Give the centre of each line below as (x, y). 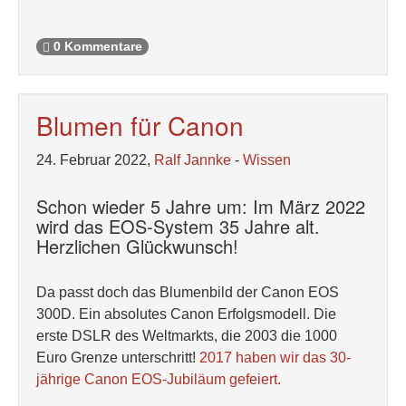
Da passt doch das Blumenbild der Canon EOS (188, 292)
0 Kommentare (96, 47)
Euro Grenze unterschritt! (118, 358)
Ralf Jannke (193, 160)
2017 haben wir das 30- (275, 358)
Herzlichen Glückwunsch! (137, 246)
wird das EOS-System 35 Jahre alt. (178, 226)
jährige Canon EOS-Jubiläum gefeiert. (159, 379)
